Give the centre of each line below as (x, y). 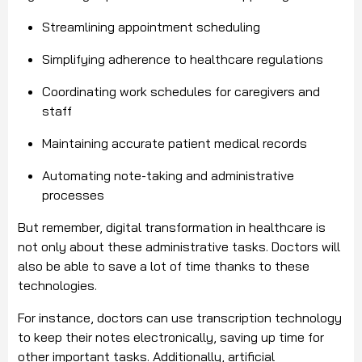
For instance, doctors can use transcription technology (180, 318)
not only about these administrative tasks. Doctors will (179, 247)
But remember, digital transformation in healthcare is (172, 227)
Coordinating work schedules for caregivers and (181, 92)
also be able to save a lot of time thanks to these (164, 266)
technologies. (57, 286)
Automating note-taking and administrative (168, 176)
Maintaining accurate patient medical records (175, 143)
